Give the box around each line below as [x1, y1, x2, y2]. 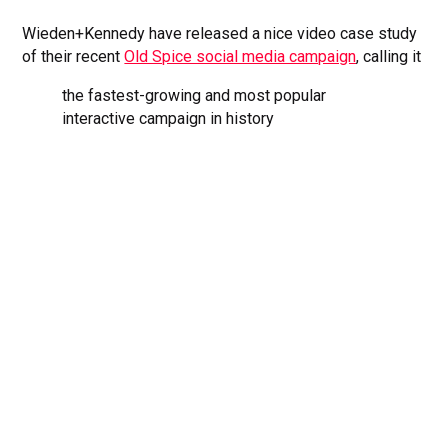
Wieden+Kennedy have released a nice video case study [22, 23, 418, 43]
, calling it [356, 46, 422, 66]
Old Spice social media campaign [124, 46, 357, 66]
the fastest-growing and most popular [62, 85, 327, 105]
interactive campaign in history [62, 108, 275, 128]
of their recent [22, 46, 125, 66]
